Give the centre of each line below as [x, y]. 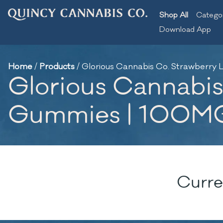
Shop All [174, 15]
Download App [185, 30]
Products [57, 67]
